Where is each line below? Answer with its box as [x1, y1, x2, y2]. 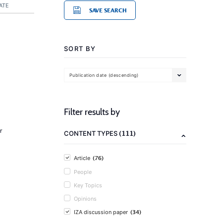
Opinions [74, 195, 97, 202]
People [74, 168, 92, 175]
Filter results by [64, 107, 120, 117]
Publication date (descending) [69, 72, 139, 78]
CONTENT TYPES [64, 129, 119, 137]
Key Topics [74, 182, 102, 189]
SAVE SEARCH [89, 7, 126, 13]
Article [74, 155, 90, 162]
